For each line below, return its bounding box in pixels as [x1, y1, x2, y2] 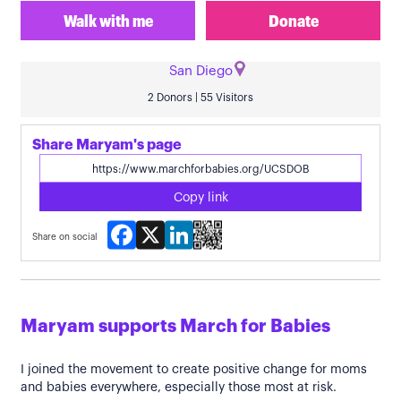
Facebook [107, 220, 174, 235]
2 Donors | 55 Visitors [148, 92, 253, 103]
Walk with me [63, 13, 153, 30]
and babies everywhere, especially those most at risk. [21, 381, 340, 394]
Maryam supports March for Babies [21, 318, 330, 336]
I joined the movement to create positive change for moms [21, 363, 367, 376]
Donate [268, 13, 319, 30]
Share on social [32, 233, 98, 242]
